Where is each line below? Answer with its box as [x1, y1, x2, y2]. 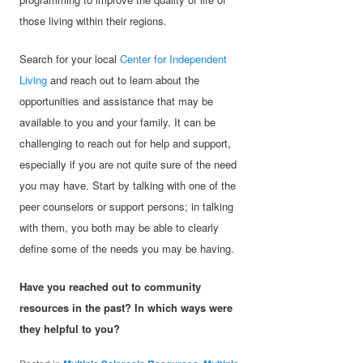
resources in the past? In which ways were [19, 300, 233, 316]
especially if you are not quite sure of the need [19, 156, 237, 173]
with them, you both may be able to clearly [19, 220, 220, 236]
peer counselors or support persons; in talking [19, 199, 234, 215]
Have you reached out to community [19, 279, 202, 295]
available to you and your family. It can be [19, 114, 216, 130]
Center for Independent [120, 51, 228, 67]
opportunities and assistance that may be [19, 93, 214, 109]
